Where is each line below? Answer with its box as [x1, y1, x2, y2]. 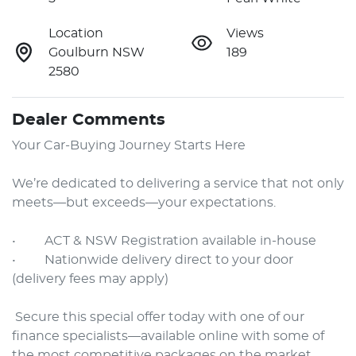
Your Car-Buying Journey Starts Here [12, 138, 246, 152]
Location [48, 26, 103, 40]
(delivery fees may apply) [12, 272, 168, 285]
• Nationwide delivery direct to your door [12, 253, 293, 266]
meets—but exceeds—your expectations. [12, 195, 276, 209]
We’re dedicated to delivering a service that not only [12, 176, 344, 190]
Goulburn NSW [48, 45, 145, 59]
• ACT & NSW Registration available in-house [12, 234, 316, 247]
